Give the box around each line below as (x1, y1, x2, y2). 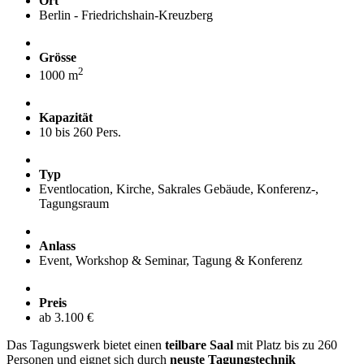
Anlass (39, 238, 76, 253)
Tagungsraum (39, 196, 109, 210)
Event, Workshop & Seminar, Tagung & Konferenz (39, 253, 302, 267)
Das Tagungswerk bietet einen (6, 337, 165, 352)
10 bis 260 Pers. (39, 124, 121, 139)
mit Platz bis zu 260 (233, 337, 337, 352)
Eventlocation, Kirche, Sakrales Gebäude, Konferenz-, (39, 181, 318, 196)
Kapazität (39, 110, 93, 124)
